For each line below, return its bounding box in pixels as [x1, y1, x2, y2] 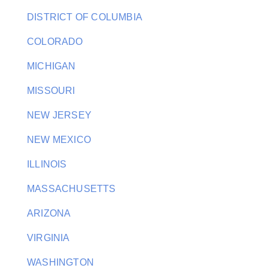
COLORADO [27, 36, 83, 47]
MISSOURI [27, 86, 75, 96]
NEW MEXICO [27, 135, 91, 145]
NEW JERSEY [27, 110, 92, 120]
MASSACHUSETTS [27, 184, 116, 194]
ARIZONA [27, 208, 71, 218]
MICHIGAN [27, 61, 76, 71]
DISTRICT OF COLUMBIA [27, 12, 142, 22]
